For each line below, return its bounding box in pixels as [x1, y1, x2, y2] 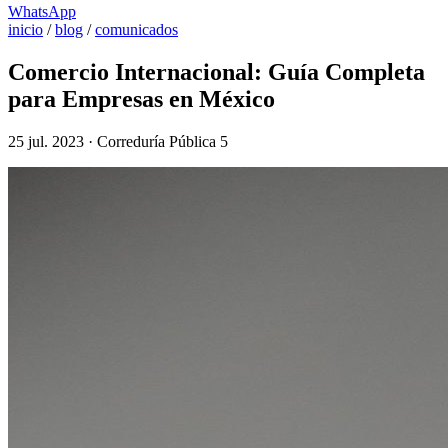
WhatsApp [8, 3, 76, 20]
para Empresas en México [8, 85, 275, 112]
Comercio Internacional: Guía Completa [8, 58, 425, 85]
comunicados [95, 21, 178, 38]
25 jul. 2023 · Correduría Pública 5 [8, 132, 228, 150]
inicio [8, 21, 43, 38]
